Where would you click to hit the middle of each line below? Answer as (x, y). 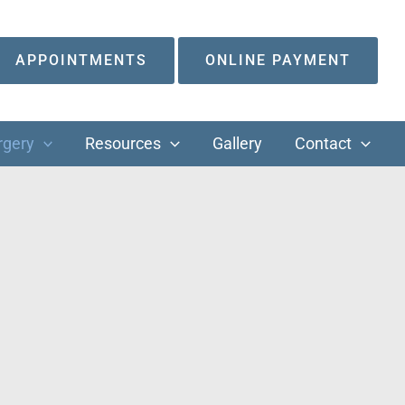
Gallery (238, 144)
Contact (324, 144)
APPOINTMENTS (81, 61)
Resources (123, 144)
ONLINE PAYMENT (278, 61)
